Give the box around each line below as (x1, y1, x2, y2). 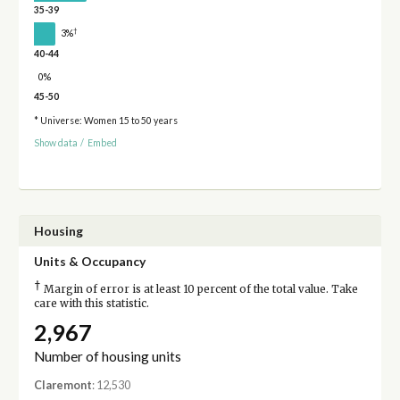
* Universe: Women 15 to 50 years (33, 115, 178, 127)
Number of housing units (33, 348, 181, 365)
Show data (33, 137, 78, 148)
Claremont (33, 379, 92, 393)
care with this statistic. (33, 297, 149, 311)
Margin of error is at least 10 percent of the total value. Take (40, 283, 358, 296)
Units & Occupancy (33, 254, 146, 270)
